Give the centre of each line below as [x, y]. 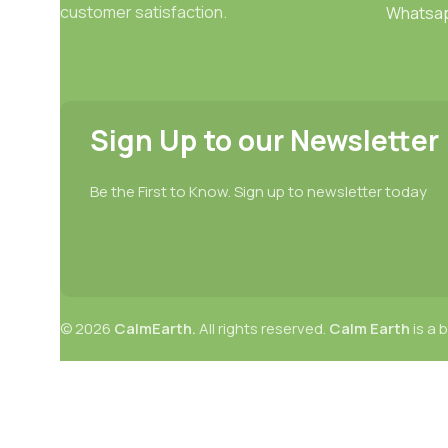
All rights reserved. [262, 328]
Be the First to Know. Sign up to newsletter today [258, 191]
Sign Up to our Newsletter [264, 139]
